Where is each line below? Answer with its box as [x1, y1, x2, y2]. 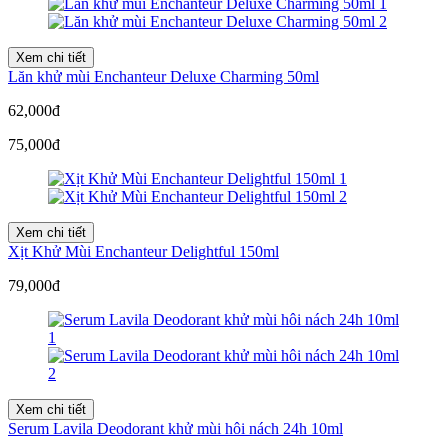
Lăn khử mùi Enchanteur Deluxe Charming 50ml [8, 67, 319, 85]
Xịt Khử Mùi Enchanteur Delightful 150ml [8, 242, 279, 260]
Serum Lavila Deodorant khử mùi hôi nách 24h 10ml [8, 419, 343, 437]
